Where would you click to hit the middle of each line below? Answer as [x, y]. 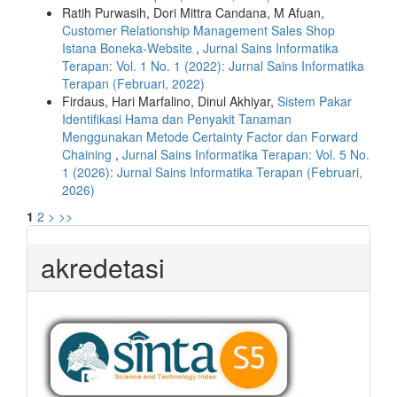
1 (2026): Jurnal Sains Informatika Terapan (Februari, [212, 172]
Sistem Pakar [315, 101]
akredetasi [103, 268]
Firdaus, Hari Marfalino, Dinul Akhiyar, [170, 101]
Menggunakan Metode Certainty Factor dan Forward [210, 137]
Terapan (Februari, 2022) [133, 84]
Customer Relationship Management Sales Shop [198, 31]
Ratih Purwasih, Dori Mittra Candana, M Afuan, [193, 13]
